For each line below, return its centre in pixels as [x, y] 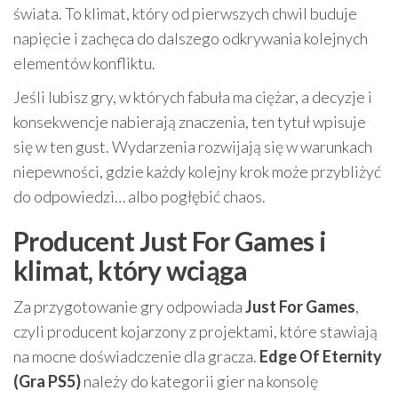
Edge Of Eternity [321, 357]
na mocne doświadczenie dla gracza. [136, 357]
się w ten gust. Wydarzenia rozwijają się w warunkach [193, 147]
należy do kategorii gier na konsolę [199, 382]
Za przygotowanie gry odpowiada [129, 307]
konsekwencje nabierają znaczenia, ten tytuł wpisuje [190, 122]
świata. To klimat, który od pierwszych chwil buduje [185, 14]
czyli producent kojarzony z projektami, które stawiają [195, 332]
